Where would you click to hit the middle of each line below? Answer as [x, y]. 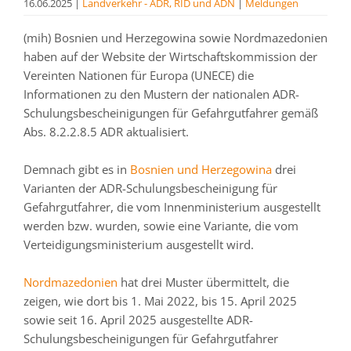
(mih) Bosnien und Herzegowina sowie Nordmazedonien [175, 38]
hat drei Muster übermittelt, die [203, 282]
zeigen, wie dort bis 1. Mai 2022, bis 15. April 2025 [160, 301]
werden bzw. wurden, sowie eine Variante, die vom [161, 226]
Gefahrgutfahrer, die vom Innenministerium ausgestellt [172, 207]
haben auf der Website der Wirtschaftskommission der [170, 56]
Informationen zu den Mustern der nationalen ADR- [161, 94]
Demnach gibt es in [77, 169]
